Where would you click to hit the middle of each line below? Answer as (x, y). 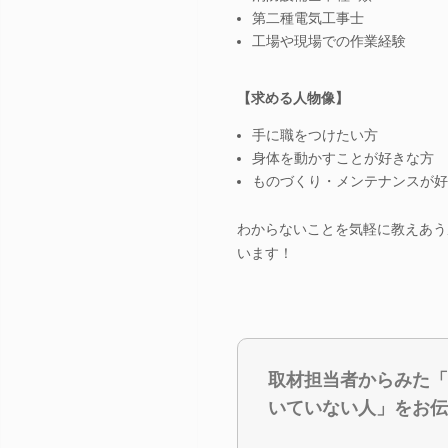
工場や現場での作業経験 (329, 40)
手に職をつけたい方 (315, 134)
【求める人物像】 (293, 97)
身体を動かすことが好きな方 (343, 157)
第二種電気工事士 (308, 17)
